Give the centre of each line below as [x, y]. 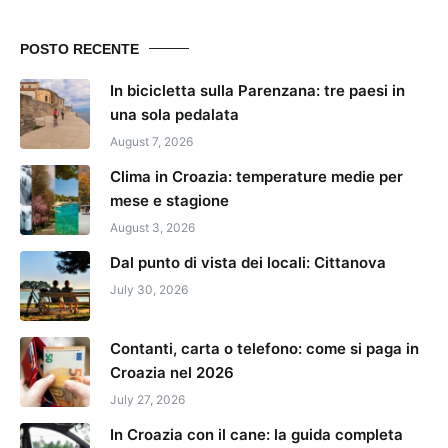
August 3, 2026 [152, 227]
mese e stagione [169, 200]
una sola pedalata [174, 114]
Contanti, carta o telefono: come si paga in [264, 348]
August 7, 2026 [151, 141]
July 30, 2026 [149, 289]
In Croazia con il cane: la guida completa [256, 434]
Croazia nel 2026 [172, 372]
